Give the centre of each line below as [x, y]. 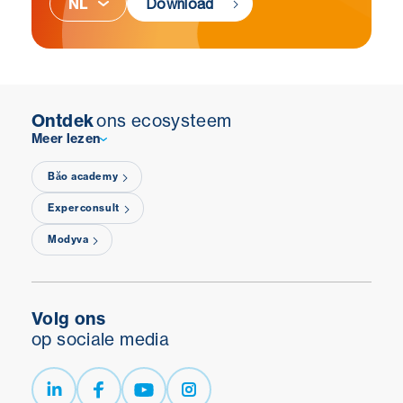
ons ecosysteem [164, 121]
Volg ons [69, 319]
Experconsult [84, 208]
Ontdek [63, 121]
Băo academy [83, 177]
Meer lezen [66, 139]
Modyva [68, 240]
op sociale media [101, 340]
